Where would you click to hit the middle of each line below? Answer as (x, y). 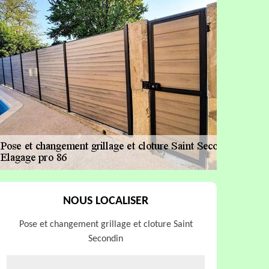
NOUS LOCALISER (106, 201)
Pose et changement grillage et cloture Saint (106, 225)
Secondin (106, 239)
